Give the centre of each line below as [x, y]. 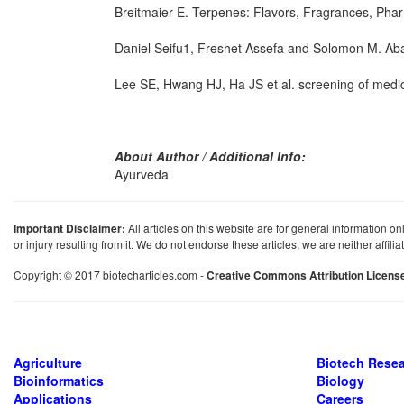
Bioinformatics [59, 381]
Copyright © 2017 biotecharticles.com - [110, 275]
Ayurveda [142, 174]
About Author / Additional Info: [210, 156]
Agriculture [48, 363]
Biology [340, 381]
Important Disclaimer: [69, 228]
